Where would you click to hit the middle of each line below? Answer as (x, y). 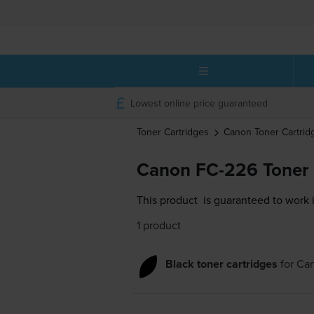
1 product (158, 225)
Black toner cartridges (221, 264)
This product (167, 200)
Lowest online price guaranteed (199, 103)
